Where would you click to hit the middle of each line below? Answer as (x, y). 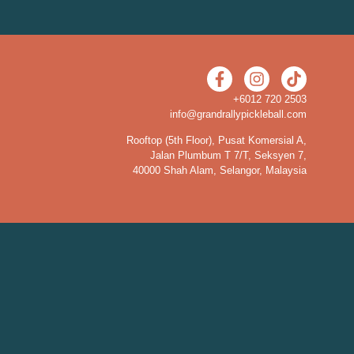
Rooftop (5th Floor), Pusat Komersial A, (217, 141)
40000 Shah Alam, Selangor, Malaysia (220, 171)
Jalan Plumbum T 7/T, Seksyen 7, (228, 156)
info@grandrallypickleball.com (238, 114)
